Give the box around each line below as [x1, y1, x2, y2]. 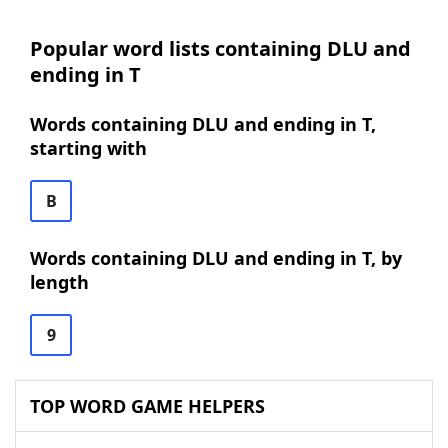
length [30, 270, 89, 294]
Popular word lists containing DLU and [30, 35, 411, 62]
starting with [30, 136, 147, 160]
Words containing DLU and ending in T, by [30, 246, 402, 270]
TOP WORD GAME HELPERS [30, 394, 265, 418]
